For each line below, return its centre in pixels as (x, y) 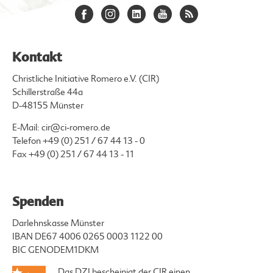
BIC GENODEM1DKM (55, 250)
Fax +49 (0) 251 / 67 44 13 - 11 (73, 154)
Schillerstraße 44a (48, 92)
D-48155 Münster (48, 106)
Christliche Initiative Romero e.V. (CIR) (86, 79)
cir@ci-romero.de (76, 128)
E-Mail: (27, 128)
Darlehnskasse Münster (58, 223)
